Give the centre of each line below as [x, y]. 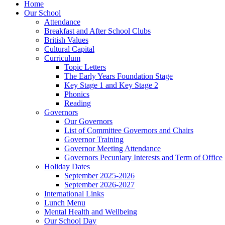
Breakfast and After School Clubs [97, 31]
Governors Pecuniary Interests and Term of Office [143, 158]
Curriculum [62, 58]
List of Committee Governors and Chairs [129, 131]
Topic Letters [85, 67]
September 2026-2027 [99, 185]
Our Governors [88, 122]
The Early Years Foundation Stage [119, 76]
